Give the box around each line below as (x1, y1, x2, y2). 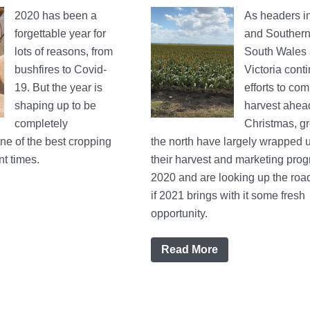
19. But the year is (15, 82, 102, 94)
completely (15, 118, 68, 130)
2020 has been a (15, 10, 97, 22)
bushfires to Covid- (15, 64, 107, 76)
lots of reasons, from (15, 46, 113, 58)
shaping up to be (15, 100, 96, 112)
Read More (161, 244, 218, 256)
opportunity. (150, 208, 208, 220)
